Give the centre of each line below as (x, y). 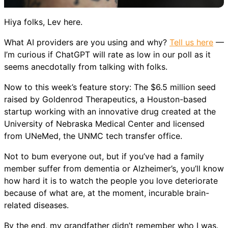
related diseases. (36, 205)
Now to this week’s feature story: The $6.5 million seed (110, 87)
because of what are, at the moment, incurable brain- (107, 193)
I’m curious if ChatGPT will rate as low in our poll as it (107, 55)
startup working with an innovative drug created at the (110, 112)
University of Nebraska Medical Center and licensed (104, 124)
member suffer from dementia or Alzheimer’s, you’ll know (114, 169)
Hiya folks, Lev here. (43, 22)
